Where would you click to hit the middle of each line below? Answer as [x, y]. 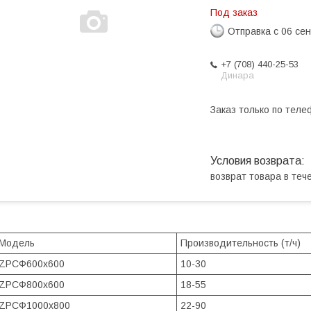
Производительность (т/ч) [241, 243]
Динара [237, 75]
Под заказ [234, 12]
